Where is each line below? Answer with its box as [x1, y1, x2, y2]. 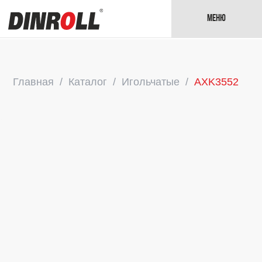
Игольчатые [122, 76, 180, 88]
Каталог [68, 76, 108, 88]
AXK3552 [194, 76, 239, 88]
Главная [13, 76, 54, 88]
